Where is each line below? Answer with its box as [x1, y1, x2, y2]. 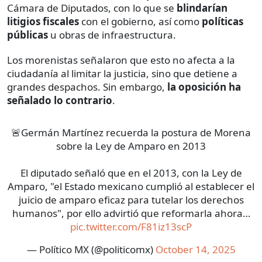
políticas [202, 14, 243, 28]
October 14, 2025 [155, 242, 236, 256]
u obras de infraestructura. [48, 27, 176, 42]
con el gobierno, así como [79, 14, 202, 28]
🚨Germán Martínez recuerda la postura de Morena [11, 125, 251, 139]
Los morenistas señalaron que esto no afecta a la [7, 53, 235, 67]
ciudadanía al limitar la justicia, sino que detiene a [7, 66, 237, 80]
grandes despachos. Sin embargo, [7, 80, 167, 94]
